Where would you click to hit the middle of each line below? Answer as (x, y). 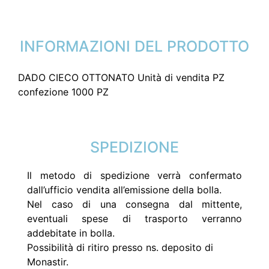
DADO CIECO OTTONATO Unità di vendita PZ (121, 77)
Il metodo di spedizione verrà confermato (134, 175)
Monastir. (48, 262)
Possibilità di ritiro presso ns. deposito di (120, 247)
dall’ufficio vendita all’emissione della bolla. (124, 190)
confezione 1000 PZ (63, 92)
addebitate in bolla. (72, 233)
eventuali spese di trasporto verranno (134, 219)
